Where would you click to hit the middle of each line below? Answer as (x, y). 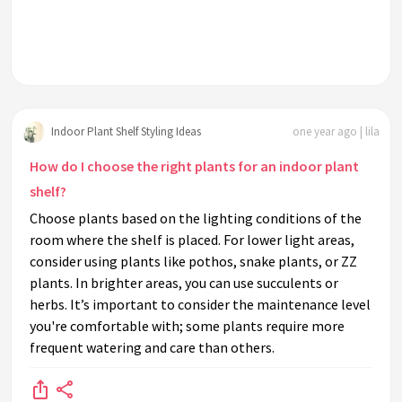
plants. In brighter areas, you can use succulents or (184, 283)
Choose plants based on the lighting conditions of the (196, 218)
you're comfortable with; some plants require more (187, 326)
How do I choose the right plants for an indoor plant (194, 166)
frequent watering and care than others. (152, 348)
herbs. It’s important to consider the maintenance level (200, 305)
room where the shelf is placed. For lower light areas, (192, 240)
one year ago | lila (336, 131)
